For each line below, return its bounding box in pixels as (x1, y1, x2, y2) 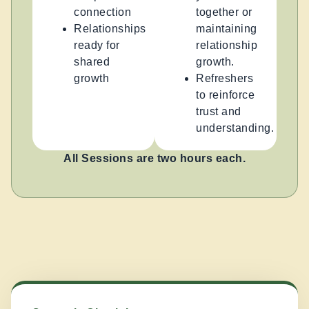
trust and (196, 105, 241, 117)
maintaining (196, 22, 257, 34)
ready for (74, 39, 120, 51)
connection (74, 6, 131, 18)
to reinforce (196, 88, 255, 101)
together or (196, 6, 252, 18)
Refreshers (196, 72, 253, 84)
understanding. (196, 121, 274, 134)
